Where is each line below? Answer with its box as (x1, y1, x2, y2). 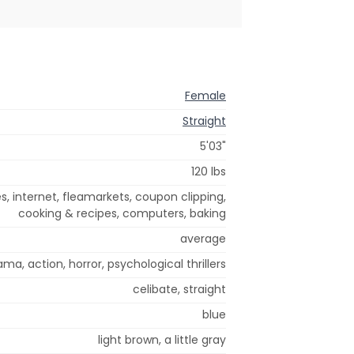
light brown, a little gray (98, 331, 226, 348)
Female (185, 87, 226, 104)
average (180, 230, 226, 247)
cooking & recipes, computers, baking (18, 205, 226, 221)
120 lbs (191, 163, 226, 179)
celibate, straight (133, 281, 226, 297)
